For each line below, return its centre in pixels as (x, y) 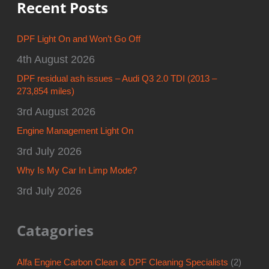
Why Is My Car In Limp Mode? (77, 171)
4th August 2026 (56, 59)
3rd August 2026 (56, 112)
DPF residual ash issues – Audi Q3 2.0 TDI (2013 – (117, 79)
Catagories (56, 231)
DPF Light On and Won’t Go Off (79, 39)
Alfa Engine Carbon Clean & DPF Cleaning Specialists (123, 262)
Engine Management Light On (75, 131)
